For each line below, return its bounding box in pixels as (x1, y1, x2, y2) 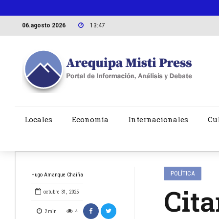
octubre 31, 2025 (44, 189, 79, 196)
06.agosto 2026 (22, 22, 66, 29)
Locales (24, 114, 52, 125)
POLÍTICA (170, 170, 195, 177)
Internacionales (128, 114, 188, 125)
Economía (71, 114, 109, 125)
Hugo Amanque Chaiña (31, 172, 83, 178)
